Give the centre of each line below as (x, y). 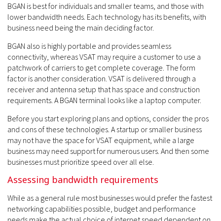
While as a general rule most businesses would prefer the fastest (110, 198)
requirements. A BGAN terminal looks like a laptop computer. (104, 100)
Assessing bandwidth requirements (83, 179)
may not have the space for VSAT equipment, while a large (101, 140)
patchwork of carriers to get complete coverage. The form (101, 67)
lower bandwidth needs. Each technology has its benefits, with (107, 17)
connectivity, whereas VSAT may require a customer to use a (104, 56)
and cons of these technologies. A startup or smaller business (105, 129)
